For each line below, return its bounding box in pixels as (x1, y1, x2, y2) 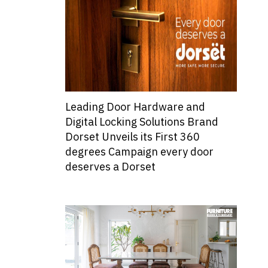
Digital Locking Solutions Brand (65, 114, 218, 132)
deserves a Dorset (65, 159, 156, 177)
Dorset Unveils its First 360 (65, 129, 200, 147)
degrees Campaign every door (65, 144, 214, 162)
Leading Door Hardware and (65, 99, 205, 117)
